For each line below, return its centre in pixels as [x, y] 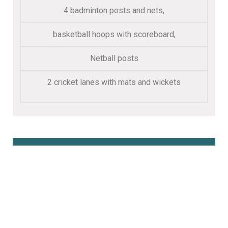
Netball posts [114, 58]
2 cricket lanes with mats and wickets [114, 82]
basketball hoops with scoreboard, [114, 34]
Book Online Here [75, 157]
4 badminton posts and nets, [114, 10]
